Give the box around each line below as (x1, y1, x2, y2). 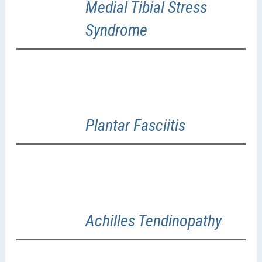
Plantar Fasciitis (85, 116, 185, 136)
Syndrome (85, 20, 147, 40)
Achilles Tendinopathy (85, 211, 222, 231)
